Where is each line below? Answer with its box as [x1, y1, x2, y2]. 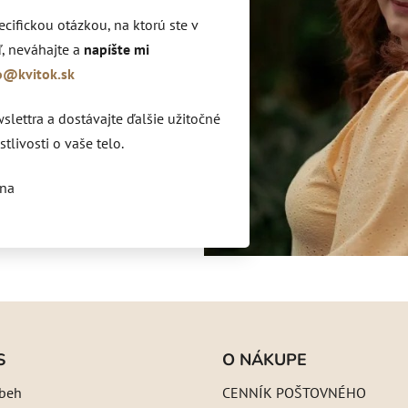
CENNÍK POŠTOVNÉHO [222, 382, 366, 402]
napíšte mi [84, 39, 149, 58]
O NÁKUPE [222, 348, 307, 371]
